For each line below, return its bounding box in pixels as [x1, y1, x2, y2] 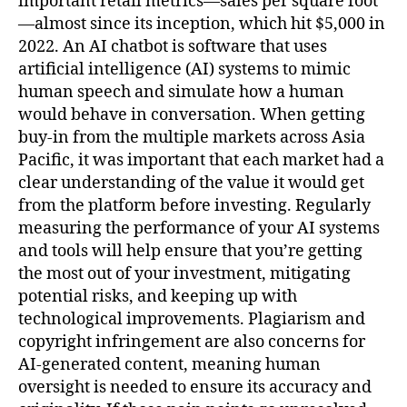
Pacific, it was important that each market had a [18, 149, 384, 171]
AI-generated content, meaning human [18, 353, 321, 375]
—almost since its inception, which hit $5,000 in [18, 13, 385, 35]
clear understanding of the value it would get [18, 172, 364, 194]
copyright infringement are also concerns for [18, 331, 365, 352]
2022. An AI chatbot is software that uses [18, 35, 327, 57]
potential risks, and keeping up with [18, 285, 297, 307]
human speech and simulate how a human [18, 81, 344, 103]
